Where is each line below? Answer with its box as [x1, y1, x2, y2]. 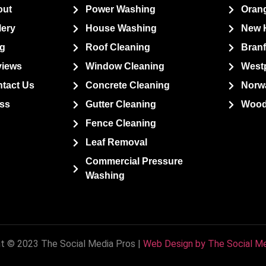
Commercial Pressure [85, 156, 183, 167]
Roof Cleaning [85, 42, 150, 53]
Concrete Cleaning [85, 80, 170, 91]
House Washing [85, 23, 157, 34]
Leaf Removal [85, 137, 147, 148]
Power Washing [85, 4, 156, 15]
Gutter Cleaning [85, 99, 156, 110]
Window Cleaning [85, 61, 164, 72]
